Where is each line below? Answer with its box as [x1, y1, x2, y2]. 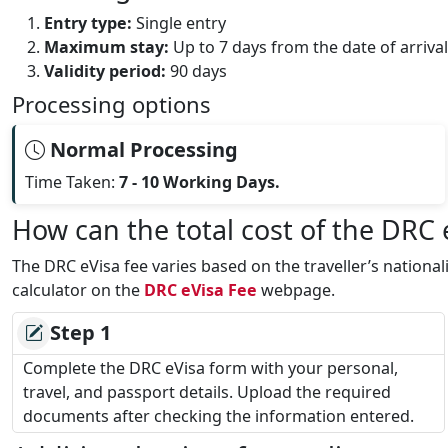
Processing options [12, 89, 211, 119]
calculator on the [12, 279, 144, 301]
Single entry [132, 12, 226, 34]
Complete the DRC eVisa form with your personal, [23, 356, 398, 379]
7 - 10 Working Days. [119, 171, 280, 193]
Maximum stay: [44, 36, 169, 58]
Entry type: [44, 12, 132, 34]
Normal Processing [45, 136, 238, 163]
